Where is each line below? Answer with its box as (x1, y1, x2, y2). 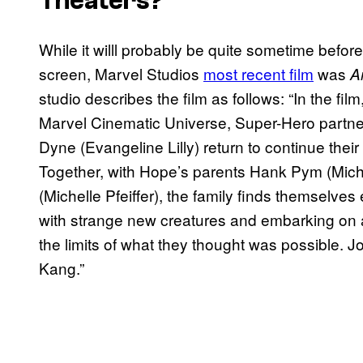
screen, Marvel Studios (39, 62, 203, 85)
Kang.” (39, 257, 84, 280)
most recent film (203, 62, 314, 85)
